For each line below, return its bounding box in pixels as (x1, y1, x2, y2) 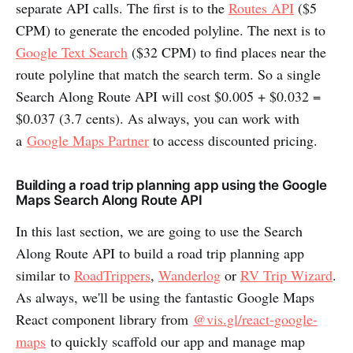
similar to (16, 266, 74, 285)
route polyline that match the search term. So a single (16, 65, 321, 84)
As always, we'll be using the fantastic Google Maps (16, 288, 314, 307)
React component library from (16, 310, 193, 329)
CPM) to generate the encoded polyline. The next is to (16, 20, 325, 40)
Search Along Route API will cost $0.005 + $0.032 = (16, 87, 321, 106)
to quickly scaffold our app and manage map (46, 332, 305, 351)
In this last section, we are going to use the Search (16, 221, 303, 241)
